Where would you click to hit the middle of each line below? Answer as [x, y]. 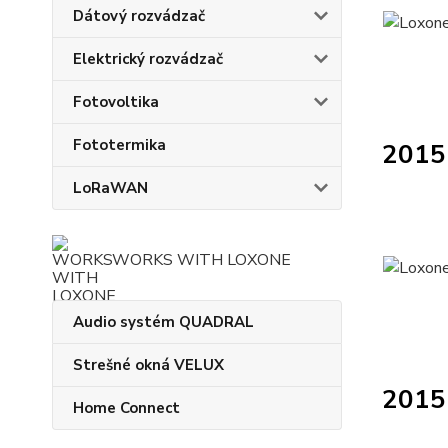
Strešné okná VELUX [148, 365]
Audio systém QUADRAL [163, 322]
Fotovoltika [116, 102]
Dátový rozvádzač [139, 16]
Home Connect [126, 408]
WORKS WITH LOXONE [201, 260]
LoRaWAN [110, 188]
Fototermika [119, 145]
